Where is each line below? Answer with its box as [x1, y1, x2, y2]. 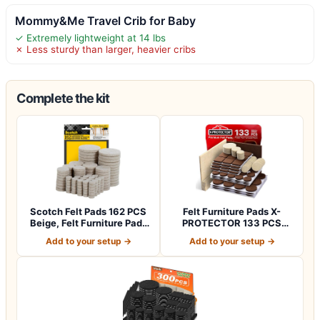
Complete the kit [16, 90, 110, 106]
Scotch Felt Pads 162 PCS [30, 205, 146, 217]
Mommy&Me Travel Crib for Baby [15, 13, 196, 28]
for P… [74, 228, 102, 240]
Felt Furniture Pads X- [183, 205, 281, 217]
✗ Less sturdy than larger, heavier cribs [15, 43, 196, 55]
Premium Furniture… [186, 228, 278, 240]
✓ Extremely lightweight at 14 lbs [15, 31, 166, 44]
